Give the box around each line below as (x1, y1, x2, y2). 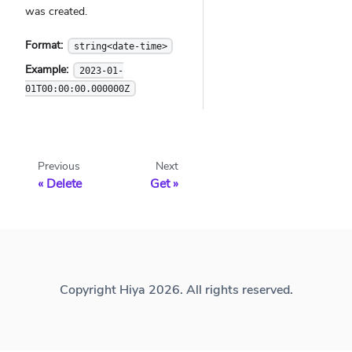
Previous (38, 159, 80, 174)
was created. (25, 4, 87, 20)
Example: (25, 62, 71, 78)
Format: (25, 38, 66, 53)
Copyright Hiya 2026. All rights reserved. (59, 281, 293, 299)
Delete (46, 175, 82, 193)
